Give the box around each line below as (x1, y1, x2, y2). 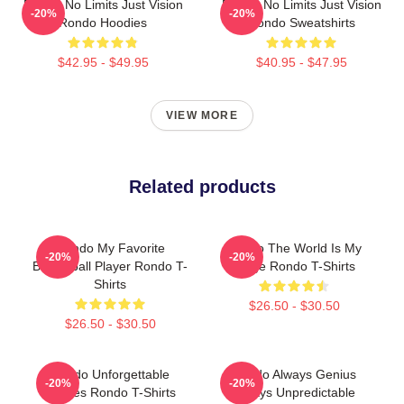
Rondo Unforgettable (50, 367, 170, 381)
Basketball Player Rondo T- (32, 259, 188, 273)
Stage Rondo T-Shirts (233, 259, 355, 273)
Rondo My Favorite (55, 241, 165, 255)
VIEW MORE (166, 109, 238, 122)
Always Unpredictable (233, 385, 355, 399)
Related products (128, 177, 276, 197)
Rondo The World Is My (226, 241, 362, 255)
